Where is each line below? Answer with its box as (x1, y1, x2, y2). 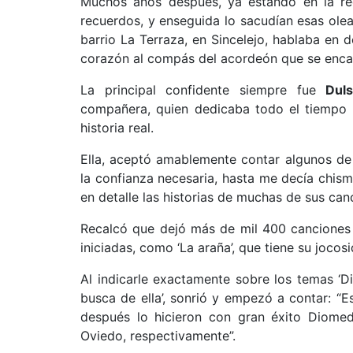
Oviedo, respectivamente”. (80, 328, 236, 344)
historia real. (80, 120, 154, 136)
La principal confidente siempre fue (80, 82, 326, 98)
